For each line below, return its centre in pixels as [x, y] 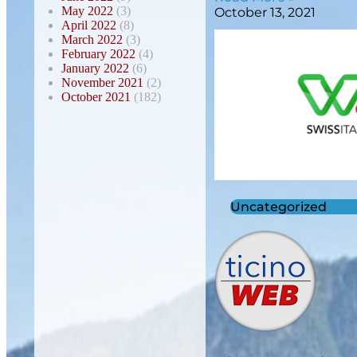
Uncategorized [279, 207]
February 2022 [98, 53]
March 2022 [92, 39]
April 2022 [89, 25]
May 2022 [87, 10]
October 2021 [96, 96]
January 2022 [95, 68]
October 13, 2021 [265, 12]
